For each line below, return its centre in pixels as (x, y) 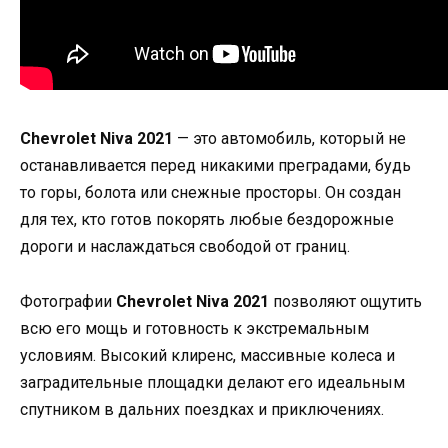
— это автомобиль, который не (289, 139)
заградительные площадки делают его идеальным (212, 382)
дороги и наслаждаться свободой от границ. (185, 247)
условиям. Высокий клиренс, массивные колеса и (207, 355)
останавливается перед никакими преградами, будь (215, 166)
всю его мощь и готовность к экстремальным (194, 328)
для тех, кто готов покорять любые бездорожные (207, 220)
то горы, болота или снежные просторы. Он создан (210, 193)
